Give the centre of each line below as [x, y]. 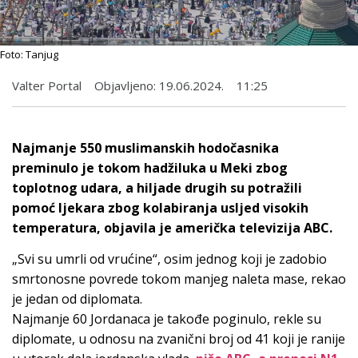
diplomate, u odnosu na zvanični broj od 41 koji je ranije [179, 339]
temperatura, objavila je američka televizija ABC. [172, 227]
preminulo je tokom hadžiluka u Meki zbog [150, 167]
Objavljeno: [125, 85]
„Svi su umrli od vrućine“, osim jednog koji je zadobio [169, 259]
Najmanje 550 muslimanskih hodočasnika [145, 147]
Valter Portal [47, 85]
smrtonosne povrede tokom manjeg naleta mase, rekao [179, 279]
